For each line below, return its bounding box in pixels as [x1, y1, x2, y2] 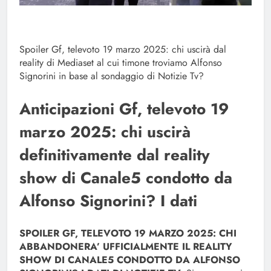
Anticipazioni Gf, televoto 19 [19, 97, 229, 120]
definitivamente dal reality [19, 143, 210, 166]
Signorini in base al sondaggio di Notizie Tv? [19, 68, 204, 83]
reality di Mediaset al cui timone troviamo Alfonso [19, 55, 222, 70]
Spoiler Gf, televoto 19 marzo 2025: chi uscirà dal [19, 42, 226, 56]
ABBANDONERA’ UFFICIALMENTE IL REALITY [19, 239, 232, 253]
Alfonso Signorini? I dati [19, 189, 197, 212]
